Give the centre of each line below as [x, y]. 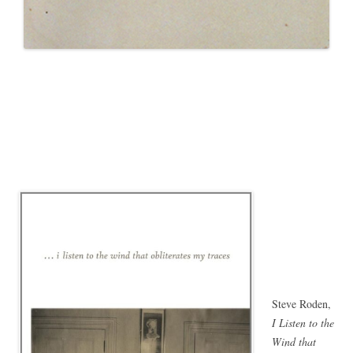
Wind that [294, 342]
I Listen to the [303, 323]
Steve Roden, [301, 304]
